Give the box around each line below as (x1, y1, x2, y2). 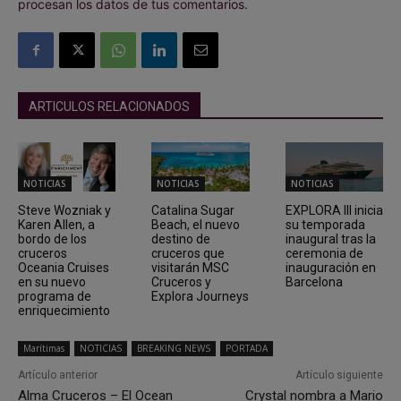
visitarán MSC (151, 260, 230, 275)
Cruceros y (151, 274, 212, 289)
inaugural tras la (285, 231, 376, 246)
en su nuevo (18, 274, 86, 289)
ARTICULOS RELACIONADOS (29, 99, 190, 115)
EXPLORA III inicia (285, 202, 383, 218)
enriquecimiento (18, 303, 110, 318)
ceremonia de (285, 245, 363, 260)
